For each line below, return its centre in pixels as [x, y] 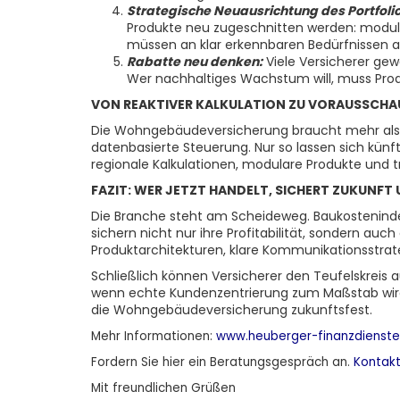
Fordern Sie [127, 362]
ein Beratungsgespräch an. [267, 362]
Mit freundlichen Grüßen [163, 388]
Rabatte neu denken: [195, 62]
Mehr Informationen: [154, 336]
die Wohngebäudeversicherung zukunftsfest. [232, 310]
